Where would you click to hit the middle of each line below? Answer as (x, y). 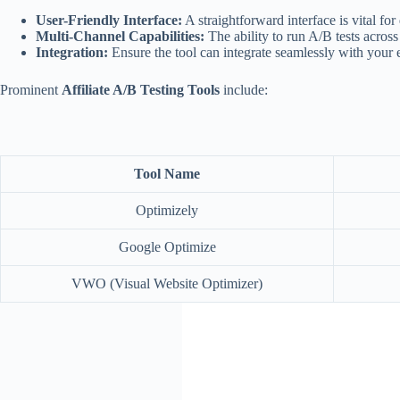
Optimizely (167, 211)
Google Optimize (167, 247)
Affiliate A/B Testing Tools (141, 90)
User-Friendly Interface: (109, 20)
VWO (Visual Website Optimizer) (167, 284)
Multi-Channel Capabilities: (120, 36)
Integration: (72, 52)
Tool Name (167, 174)
